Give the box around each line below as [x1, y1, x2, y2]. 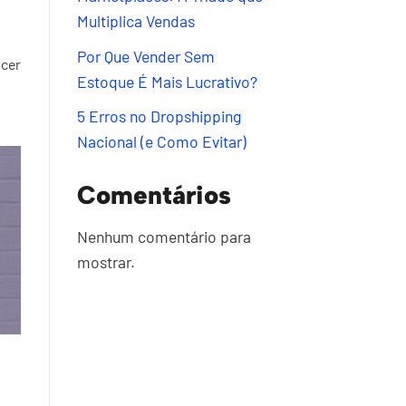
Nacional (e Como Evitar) [76, 131, 246, 152]
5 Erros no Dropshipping [76, 106, 241, 127]
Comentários [76, 179, 231, 210]
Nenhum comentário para [76, 226, 251, 246]
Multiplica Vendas [76, 11, 195, 32]
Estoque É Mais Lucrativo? [76, 71, 257, 92]
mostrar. [76, 251, 135, 272]
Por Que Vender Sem [76, 45, 215, 66]
